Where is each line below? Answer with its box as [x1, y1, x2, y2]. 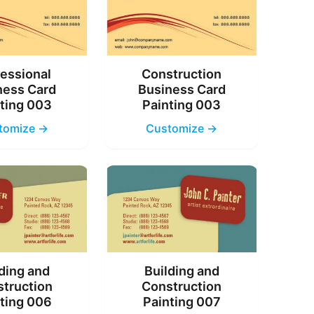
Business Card [137, 81, 226, 97]
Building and [144, 264, 219, 279]
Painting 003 [142, 97, 221, 112]
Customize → [146, 121, 218, 135]
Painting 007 [142, 294, 221, 310]
